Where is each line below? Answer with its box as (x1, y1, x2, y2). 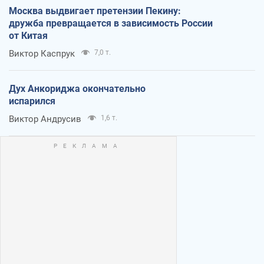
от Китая (9, 29, 48, 41)
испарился (9, 95, 55, 107)
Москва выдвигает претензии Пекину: (9, 5, 181, 16)
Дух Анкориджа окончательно (9, 82, 146, 94)
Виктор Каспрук (9, 48, 75, 59)
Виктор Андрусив (9, 113, 81, 124)
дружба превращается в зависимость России (9, 17, 213, 29)
